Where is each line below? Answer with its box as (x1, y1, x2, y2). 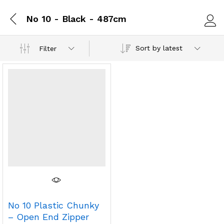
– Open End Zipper (8, 211, 89, 222)
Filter (39, 44, 57, 52)
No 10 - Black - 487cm (26, 13, 126, 24)
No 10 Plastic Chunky (8, 199, 99, 210)
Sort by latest (135, 44, 182, 52)
